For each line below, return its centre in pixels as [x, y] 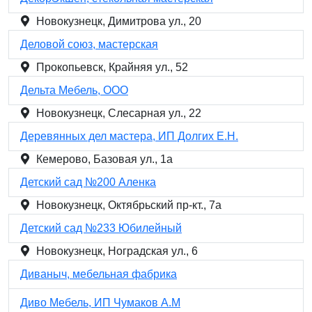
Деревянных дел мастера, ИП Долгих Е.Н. [129, 136]
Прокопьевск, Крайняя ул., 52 [112, 67]
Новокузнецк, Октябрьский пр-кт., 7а [129, 205]
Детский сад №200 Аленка [88, 182]
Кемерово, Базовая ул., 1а [104, 159]
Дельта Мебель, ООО [74, 90]
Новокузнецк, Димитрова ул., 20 [119, 21]
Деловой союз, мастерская [89, 44]
